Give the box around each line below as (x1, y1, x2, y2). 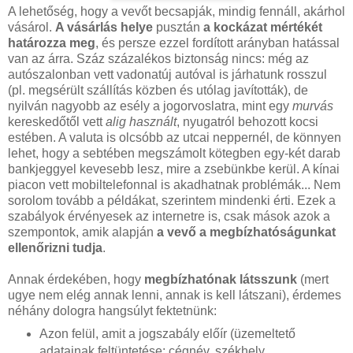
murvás (292, 99, 333, 113)
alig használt (106, 115, 176, 129)
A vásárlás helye (55, 20, 156, 35)
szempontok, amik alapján (8, 225, 157, 240)
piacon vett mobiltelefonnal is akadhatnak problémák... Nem (8, 178, 340, 192)
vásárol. (8, 20, 55, 35)
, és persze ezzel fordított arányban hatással (95, 36, 340, 50)
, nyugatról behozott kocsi (176, 115, 318, 129)
